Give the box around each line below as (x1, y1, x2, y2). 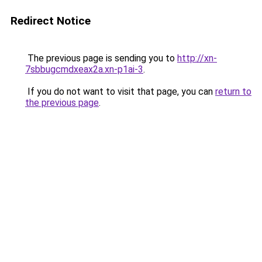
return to (215, 86, 251, 97)
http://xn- (177, 53, 217, 64)
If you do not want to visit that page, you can (25, 86, 215, 97)
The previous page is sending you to (25, 53, 177, 64)
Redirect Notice (11, 14, 91, 27)
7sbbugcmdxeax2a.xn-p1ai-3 (25, 64, 143, 75)
